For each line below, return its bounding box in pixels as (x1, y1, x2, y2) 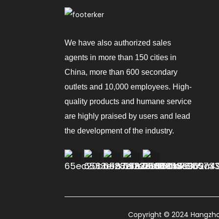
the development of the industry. (65, 126, 174, 135)
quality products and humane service (65, 97, 192, 106)
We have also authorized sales (65, 38, 171, 47)
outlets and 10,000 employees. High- (65, 82, 192, 91)
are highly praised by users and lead (65, 111, 190, 120)
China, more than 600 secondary (65, 67, 177, 76)
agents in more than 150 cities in (65, 53, 176, 62)
